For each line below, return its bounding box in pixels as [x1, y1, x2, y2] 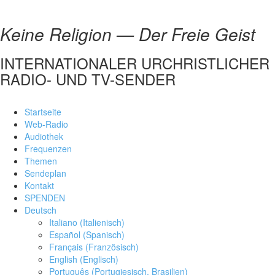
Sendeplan [25, 167, 66, 179]
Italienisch [83, 216, 122, 228]
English [49, 253, 77, 265]
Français [49, 241, 83, 253]
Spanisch [86, 228, 122, 241]
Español [49, 228, 80, 241]
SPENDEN [25, 192, 65, 204]
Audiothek [25, 130, 63, 142]
